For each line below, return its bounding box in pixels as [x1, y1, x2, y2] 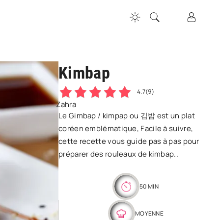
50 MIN [139, 182, 159, 191]
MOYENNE [135, 209, 164, 218]
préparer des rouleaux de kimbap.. [58, 149, 178, 159]
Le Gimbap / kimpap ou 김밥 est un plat [58, 110, 195, 121]
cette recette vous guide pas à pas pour [58, 136, 199, 146]
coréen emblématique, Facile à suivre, [58, 123, 193, 134]
